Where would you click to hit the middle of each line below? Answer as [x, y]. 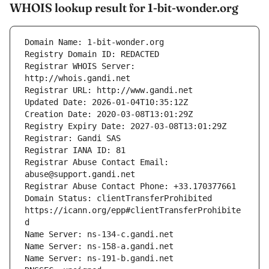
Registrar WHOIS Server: [80, 66]
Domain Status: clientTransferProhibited [118, 198]
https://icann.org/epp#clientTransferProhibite [133, 210]
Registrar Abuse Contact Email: [97, 162]
